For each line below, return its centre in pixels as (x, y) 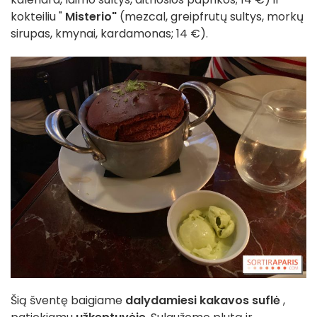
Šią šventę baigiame (67, 300)
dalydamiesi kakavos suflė (203, 300)
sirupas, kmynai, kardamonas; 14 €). (109, 33)
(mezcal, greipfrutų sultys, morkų (210, 16)
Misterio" (91, 16)
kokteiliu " (38, 16)
